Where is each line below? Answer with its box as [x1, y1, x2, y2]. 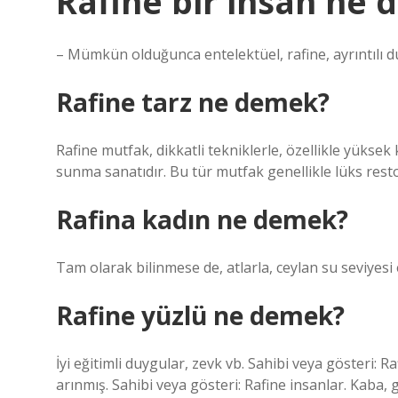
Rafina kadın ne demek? [56, 203, 348, 236]
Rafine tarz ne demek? [56, 85, 330, 119]
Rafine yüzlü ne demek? [56, 298, 345, 332]
